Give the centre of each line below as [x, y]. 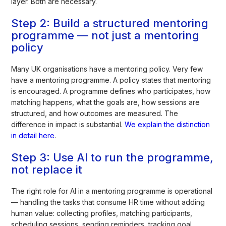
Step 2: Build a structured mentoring [110, 23]
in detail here [33, 135]
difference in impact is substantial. [68, 124]
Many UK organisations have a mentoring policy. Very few [107, 69]
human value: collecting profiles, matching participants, [102, 213]
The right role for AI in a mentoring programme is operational [112, 191]
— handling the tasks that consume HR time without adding [108, 202]
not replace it [47, 169]
